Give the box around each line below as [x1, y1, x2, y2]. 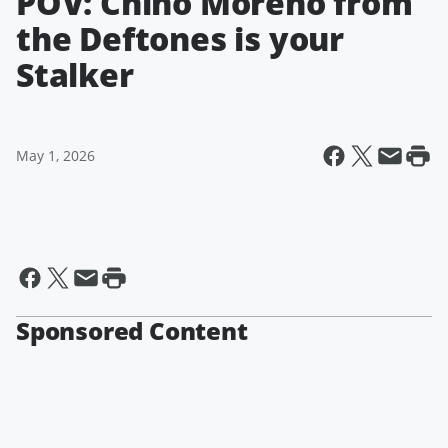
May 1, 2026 [16, 146, 95, 165]
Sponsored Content [16, 314, 248, 347]
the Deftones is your [16, 17, 344, 60]
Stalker [16, 53, 134, 96]
